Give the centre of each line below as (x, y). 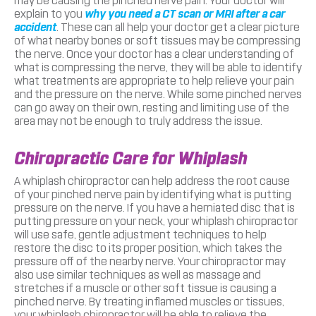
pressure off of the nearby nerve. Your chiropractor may (150, 261)
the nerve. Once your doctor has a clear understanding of (154, 54)
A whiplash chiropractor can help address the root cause (152, 181)
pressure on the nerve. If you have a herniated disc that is (154, 207)
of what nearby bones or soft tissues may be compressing (157, 40)
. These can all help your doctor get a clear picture (178, 27)
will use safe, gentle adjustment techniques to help (140, 234)
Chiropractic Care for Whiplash (130, 158)
